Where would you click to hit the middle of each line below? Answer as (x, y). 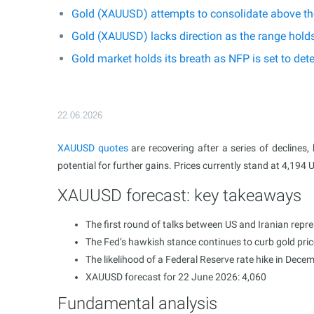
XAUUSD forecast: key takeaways (179, 196)
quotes (113, 148)
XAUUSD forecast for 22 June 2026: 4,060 (176, 277)
